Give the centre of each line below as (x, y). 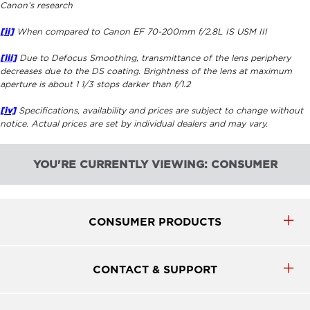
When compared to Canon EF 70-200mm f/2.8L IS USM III (140, 32)
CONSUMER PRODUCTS (155, 222)
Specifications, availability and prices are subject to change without (159, 111)
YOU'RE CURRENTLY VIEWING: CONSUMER (155, 165)
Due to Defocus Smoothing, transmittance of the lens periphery (154, 58)
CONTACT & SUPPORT (155, 270)
